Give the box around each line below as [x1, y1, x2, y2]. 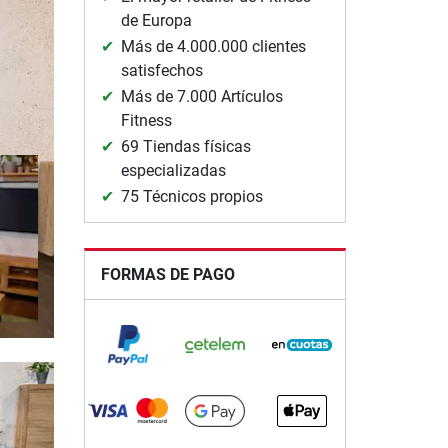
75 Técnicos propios [120, 186, 263, 206]
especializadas [120, 160, 226, 180]
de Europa [120, 10, 192, 30]
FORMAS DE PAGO [100, 264, 235, 284]
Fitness [120, 110, 172, 130]
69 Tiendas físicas [120, 136, 251, 156]
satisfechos [120, 60, 203, 80]
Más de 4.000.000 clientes [120, 36, 306, 56]
